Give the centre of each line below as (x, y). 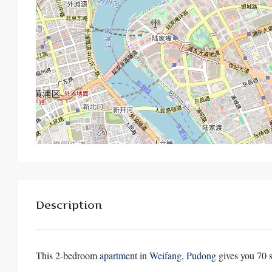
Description (69, 205)
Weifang (165, 256)
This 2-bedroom (68, 256)
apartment (118, 256)
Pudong (201, 256)
